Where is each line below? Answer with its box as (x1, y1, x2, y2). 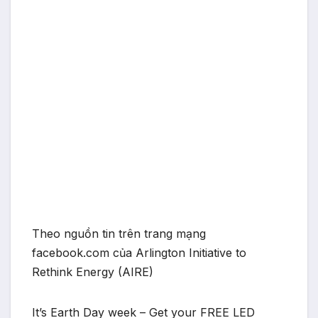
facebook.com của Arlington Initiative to (32, 246, 246, 261)
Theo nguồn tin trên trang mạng (32, 226, 206, 241)
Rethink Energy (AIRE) (32, 265, 153, 280)
